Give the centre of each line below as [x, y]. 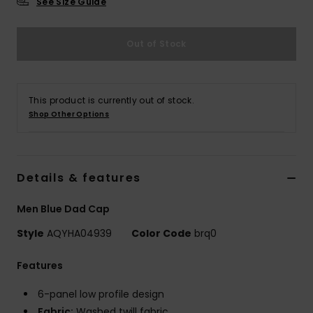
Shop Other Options [69, 114]
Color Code [161, 233]
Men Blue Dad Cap [63, 209]
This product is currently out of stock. [112, 100]
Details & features [79, 177]
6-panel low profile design [101, 294]
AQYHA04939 [79, 233]
